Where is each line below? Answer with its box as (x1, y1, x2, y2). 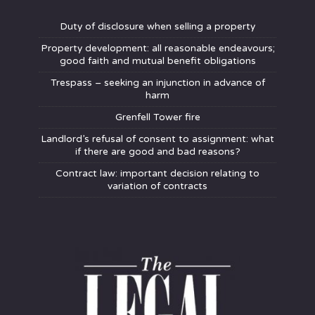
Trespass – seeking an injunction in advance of (50, 77, 265, 89)
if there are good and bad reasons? (75, 146, 240, 157)
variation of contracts (108, 181, 207, 192)
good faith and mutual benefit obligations (59, 56, 256, 67)
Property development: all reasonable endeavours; (40, 43, 275, 54)
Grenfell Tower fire (115, 112, 200, 123)
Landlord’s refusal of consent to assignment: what (41, 134, 274, 145)
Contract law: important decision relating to (56, 168, 259, 179)
